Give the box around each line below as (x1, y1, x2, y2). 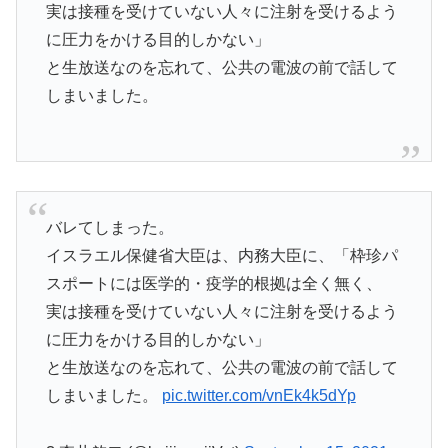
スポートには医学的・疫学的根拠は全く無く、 (45, 274, 382, 292)
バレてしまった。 (45, 218, 174, 236)
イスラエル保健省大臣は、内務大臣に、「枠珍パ (45, 246, 398, 264)
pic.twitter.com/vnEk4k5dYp (161, 386, 356, 404)
